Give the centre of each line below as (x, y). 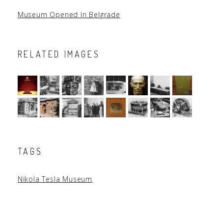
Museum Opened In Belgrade (69, 14)
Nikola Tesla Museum (55, 179)
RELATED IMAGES (59, 54)
